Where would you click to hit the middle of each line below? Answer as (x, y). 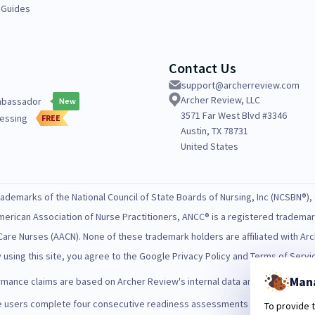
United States (210, 146)
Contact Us (202, 68)
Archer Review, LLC (220, 100)
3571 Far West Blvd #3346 (234, 115)
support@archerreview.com (240, 85)
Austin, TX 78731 (214, 131)
